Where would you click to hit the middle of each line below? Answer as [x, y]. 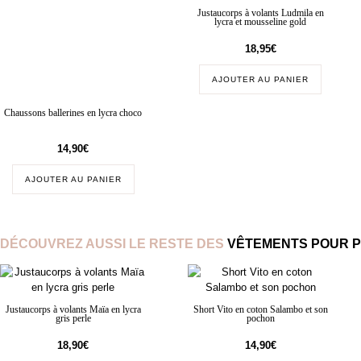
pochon [260, 319]
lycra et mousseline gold [261, 22]
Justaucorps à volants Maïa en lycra [73, 310]
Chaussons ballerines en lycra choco [73, 114]
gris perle [73, 319]
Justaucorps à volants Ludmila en [260, 13]
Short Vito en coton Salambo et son [260, 310]
